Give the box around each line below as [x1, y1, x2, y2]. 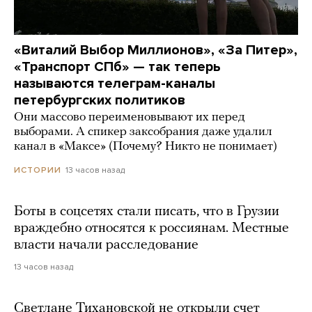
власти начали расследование [14, 237, 198, 252]
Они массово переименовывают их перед [14, 110, 245, 124]
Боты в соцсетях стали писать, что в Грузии [14, 204, 279, 219]
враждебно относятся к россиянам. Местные [14, 221, 289, 235]
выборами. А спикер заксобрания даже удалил [14, 125, 272, 139]
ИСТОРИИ [14, 164, 61, 175]
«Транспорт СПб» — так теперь [14, 58, 221, 75]
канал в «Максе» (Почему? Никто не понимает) [14, 139, 277, 153]
